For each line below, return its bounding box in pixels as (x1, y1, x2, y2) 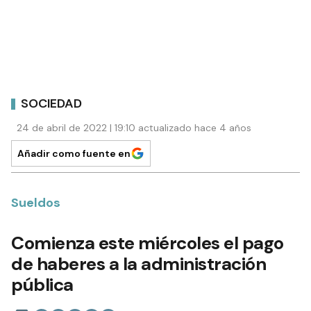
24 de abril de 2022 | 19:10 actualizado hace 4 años (17, 121, 251, 135)
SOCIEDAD (21, 94, 82, 112)
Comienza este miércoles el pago (11, 231, 284, 255)
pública (11, 273, 74, 297)
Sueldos (11, 194, 60, 212)
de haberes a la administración (11, 252, 266, 276)
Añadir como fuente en (17, 147, 131, 160)
